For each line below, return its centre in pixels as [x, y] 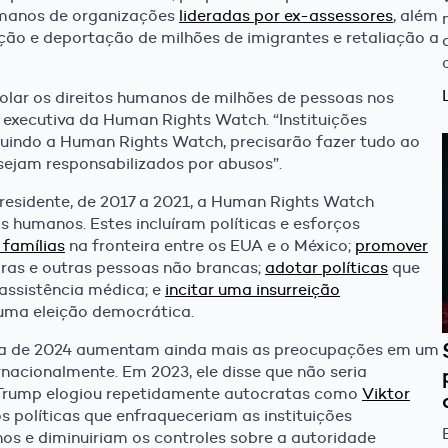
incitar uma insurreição [252, 290]
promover [391, 246]
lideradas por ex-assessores [286, 16]
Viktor [386, 394]
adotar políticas [326, 268]
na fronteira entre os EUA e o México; [210, 246]
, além [415, 16]
